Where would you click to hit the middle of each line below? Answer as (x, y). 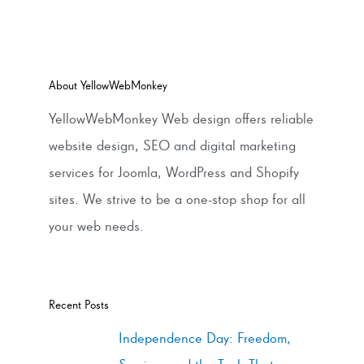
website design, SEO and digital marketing (172, 145)
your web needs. (96, 226)
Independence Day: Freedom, (204, 338)
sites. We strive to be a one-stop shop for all (177, 199)
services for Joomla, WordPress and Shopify (174, 172)
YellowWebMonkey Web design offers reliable (181, 119)
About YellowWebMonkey (108, 86)
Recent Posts (79, 305)
